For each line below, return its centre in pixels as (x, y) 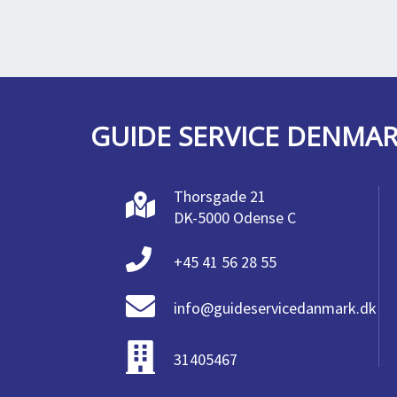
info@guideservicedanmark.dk (275, 308)
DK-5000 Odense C (235, 218)
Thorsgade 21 (220, 196)
